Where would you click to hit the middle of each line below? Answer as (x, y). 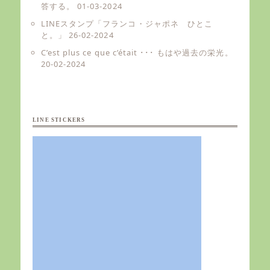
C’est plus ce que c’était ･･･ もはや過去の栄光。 (137, 53)
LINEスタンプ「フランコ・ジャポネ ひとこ (127, 24)
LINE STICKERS (59, 120)
